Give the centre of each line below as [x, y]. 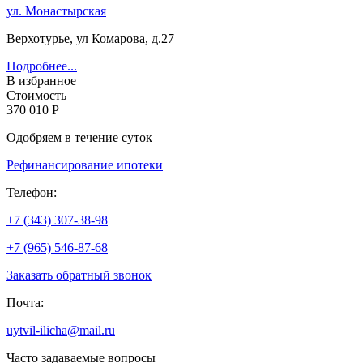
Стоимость [36, 95]
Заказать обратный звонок [79, 275]
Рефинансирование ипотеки [85, 164]
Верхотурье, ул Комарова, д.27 [90, 38]
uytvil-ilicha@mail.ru [61, 330]
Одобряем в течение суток [79, 137]
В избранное [41, 80]
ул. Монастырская [56, 11]
